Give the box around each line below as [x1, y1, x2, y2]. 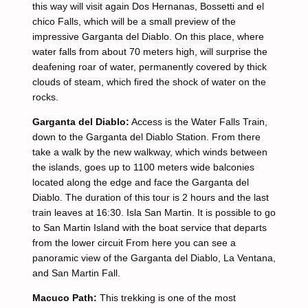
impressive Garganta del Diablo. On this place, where [32, 31, 264, 42]
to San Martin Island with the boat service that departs [32, 222, 267, 233]
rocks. [32, 91, 58, 102]
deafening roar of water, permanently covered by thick [32, 61, 267, 72]
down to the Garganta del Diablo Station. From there [32, 131, 261, 142]
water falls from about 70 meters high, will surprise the [32, 46, 267, 57]
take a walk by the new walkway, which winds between [32, 146, 267, 157]
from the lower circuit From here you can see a [32, 237, 236, 248]
